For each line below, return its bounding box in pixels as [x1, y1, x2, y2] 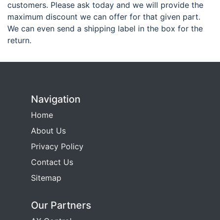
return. [7, 35, 31, 45]
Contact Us [31, 157, 73, 167]
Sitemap [31, 173, 61, 183]
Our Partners [31, 199, 91, 211]
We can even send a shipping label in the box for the [7, 24, 203, 33]
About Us [31, 126, 66, 136]
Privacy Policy [31, 141, 83, 151]
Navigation [31, 93, 81, 105]
